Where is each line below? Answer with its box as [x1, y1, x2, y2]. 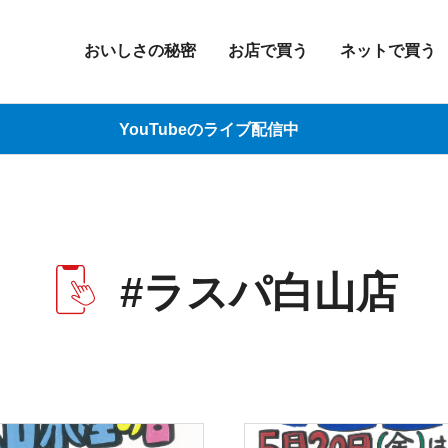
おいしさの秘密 [84, 41, 196, 59]
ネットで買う [340, 41, 436, 59]
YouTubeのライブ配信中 [119, 120, 299, 138]
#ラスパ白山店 [120, 269, 398, 316]
